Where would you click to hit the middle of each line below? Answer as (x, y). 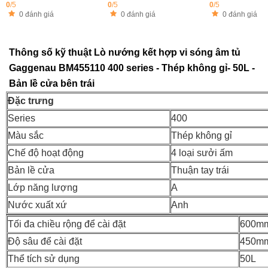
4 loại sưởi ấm (202, 153)
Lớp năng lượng (43, 188)
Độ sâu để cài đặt (45, 241)
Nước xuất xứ (37, 205)
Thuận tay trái (200, 170)
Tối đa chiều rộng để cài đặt (67, 224)
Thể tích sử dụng (44, 259)
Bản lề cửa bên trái (52, 83)
